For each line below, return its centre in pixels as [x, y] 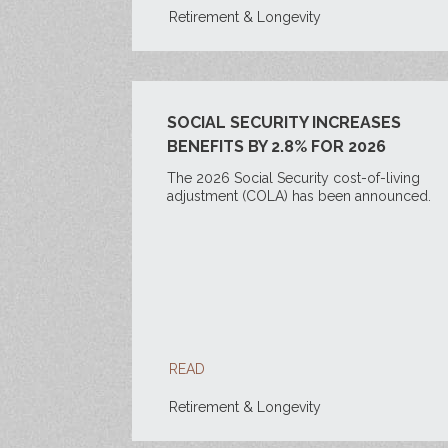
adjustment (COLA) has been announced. [299, 196]
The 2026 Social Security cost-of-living [293, 178]
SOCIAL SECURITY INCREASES [284, 122]
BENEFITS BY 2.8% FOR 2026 [276, 146]
